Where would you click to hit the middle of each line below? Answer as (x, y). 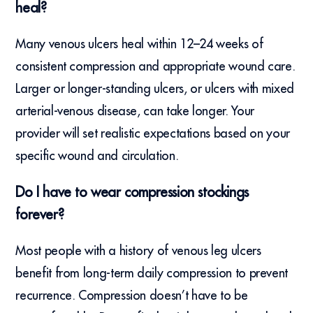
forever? (40, 214)
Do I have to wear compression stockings (132, 192)
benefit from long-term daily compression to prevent (152, 273)
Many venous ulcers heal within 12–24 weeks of (139, 44)
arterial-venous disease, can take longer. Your (135, 111)
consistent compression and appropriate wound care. (155, 66)
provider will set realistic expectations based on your (153, 133)
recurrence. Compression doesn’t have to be (132, 296)
